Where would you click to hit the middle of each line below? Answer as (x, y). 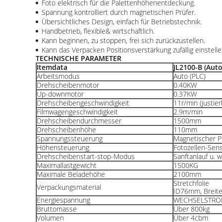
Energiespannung (63, 200)
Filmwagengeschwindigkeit (77, 112)
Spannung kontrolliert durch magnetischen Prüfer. (119, 12)
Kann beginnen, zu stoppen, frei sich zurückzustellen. (123, 40)
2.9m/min (188, 112)
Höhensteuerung (63, 147)
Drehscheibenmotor (68, 85)
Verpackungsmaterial (69, 187)
